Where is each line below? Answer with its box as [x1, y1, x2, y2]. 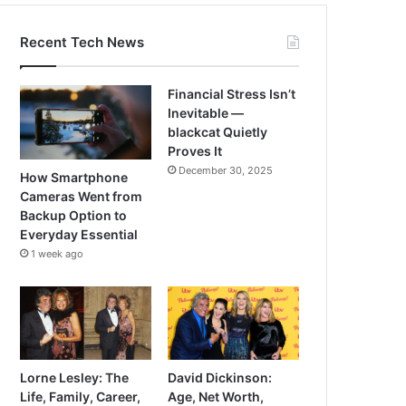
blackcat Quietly [168, 123, 268, 140]
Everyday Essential [20, 226, 139, 242]
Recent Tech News [20, 33, 145, 51]
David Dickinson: [168, 370, 273, 386]
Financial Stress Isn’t [168, 85, 296, 101]
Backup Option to [20, 207, 128, 223]
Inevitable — [168, 104, 245, 121]
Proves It [168, 142, 223, 159]
